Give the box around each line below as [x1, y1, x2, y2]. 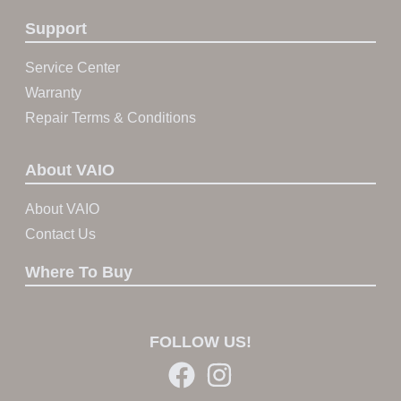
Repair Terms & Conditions [25, 110, 196, 125]
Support [25, 20, 87, 38]
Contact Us [25, 226, 96, 242]
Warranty [25, 85, 81, 100]
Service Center [25, 60, 120, 75]
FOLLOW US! [149, 333, 252, 351]
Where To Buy [25, 263, 132, 281]
